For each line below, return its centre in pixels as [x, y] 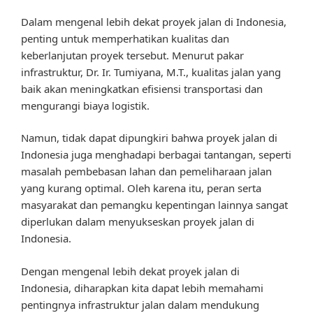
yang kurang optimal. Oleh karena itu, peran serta [141, 188]
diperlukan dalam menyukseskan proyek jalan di [138, 222]
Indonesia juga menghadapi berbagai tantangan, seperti [156, 155]
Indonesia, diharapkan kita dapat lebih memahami [142, 287]
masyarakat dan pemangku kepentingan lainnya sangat [154, 205]
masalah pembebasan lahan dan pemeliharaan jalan [146, 172]
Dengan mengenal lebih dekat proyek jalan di [130, 271]
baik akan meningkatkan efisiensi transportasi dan [142, 88]
